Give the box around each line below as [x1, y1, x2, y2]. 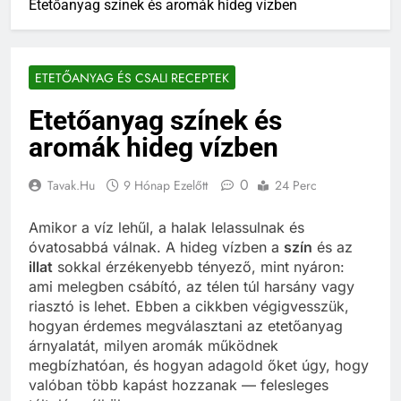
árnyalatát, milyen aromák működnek [29, 336, 278, 354]
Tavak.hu [47, 175, 95, 194]
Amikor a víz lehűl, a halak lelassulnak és [29, 218, 304, 236]
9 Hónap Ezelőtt [124, 175, 208, 194]
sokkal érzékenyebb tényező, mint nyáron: [53, 257, 345, 276]
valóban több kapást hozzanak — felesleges [29, 375, 328, 394]
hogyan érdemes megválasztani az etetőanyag [29, 316, 343, 335]
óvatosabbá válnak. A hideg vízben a [29, 237, 284, 256]
